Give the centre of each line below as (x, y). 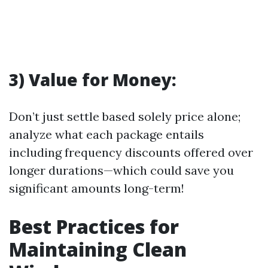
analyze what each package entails (106, 135)
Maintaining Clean (98, 249)
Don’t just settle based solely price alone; (125, 117)
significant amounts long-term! (97, 188)
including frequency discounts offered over (131, 153)
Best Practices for (94, 227)
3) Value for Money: (93, 80)
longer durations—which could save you (121, 170)
